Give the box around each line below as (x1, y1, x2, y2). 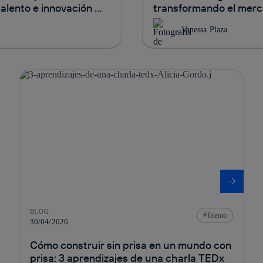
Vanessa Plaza (181, 25, 228, 34)
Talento (207, 211, 227, 220)
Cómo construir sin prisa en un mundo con (29, 238, 231, 252)
